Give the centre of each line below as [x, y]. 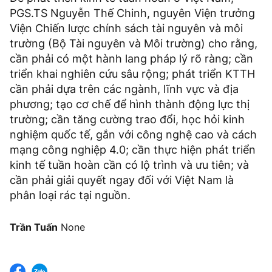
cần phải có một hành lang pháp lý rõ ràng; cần [131, 59]
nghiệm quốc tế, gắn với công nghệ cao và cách [133, 135]
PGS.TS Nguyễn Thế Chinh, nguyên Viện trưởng [132, 13]
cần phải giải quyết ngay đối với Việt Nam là [122, 180]
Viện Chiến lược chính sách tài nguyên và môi [126, 29]
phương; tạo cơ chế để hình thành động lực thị [130, 104]
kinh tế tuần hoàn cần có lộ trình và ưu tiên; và [129, 165]
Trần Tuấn [34, 227]
